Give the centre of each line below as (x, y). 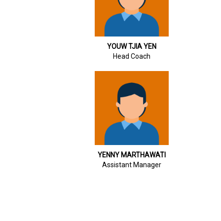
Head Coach (132, 56)
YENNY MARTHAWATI (132, 155)
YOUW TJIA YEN (132, 46)
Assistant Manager (132, 165)
